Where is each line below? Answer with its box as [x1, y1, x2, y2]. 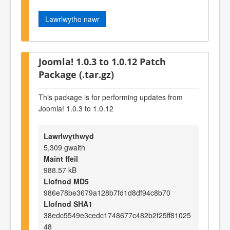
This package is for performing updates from [39, 91, 183, 102]
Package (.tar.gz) [39, 68, 114, 81]
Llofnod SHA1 [44, 199, 92, 209]
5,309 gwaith [44, 142, 85, 153]
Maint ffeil [44, 154, 78, 164]
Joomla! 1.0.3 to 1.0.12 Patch [39, 55, 166, 68]
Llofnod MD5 [44, 176, 89, 187]
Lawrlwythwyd [44, 131, 94, 142]
